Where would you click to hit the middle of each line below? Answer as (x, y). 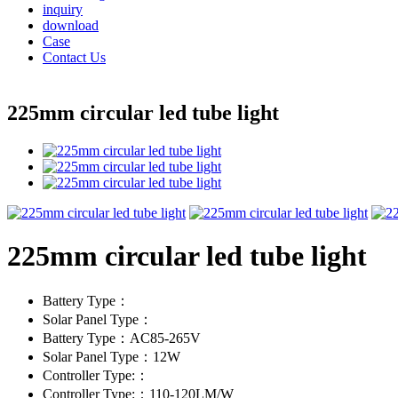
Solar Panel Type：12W (111, 356)
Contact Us (74, 57)
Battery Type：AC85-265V (122, 338)
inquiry (63, 9)
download (71, 25)
